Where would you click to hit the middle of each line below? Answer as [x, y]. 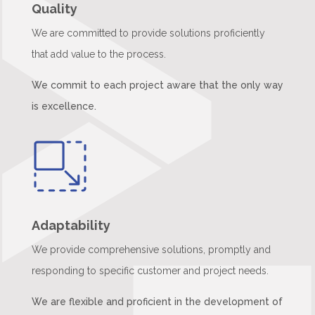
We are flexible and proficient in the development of [157, 302]
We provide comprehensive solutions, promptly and [151, 250]
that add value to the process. [98, 54]
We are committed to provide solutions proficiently [148, 33]
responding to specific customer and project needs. [150, 271]
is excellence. [64, 106]
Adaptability [71, 226]
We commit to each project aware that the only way [157, 85]
